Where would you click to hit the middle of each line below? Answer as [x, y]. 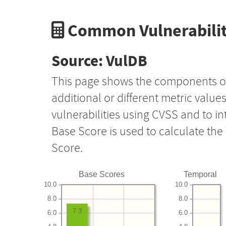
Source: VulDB [99, 61]
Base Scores [102, 174]
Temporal [200, 174]
